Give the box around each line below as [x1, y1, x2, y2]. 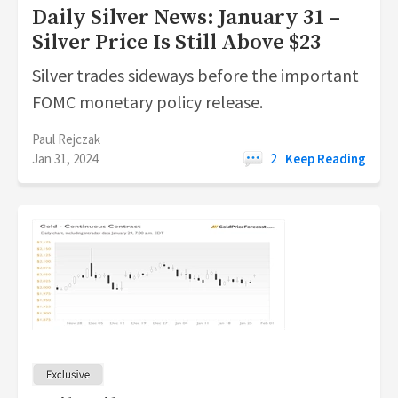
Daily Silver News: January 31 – [32, 4, 340, 31]
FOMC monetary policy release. [32, 91, 263, 113]
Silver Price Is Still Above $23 [32, 29, 321, 56]
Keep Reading [285, 150, 366, 167]
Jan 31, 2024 [32, 150, 98, 167]
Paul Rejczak [32, 131, 100, 147]
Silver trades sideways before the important [32, 64, 359, 86]
